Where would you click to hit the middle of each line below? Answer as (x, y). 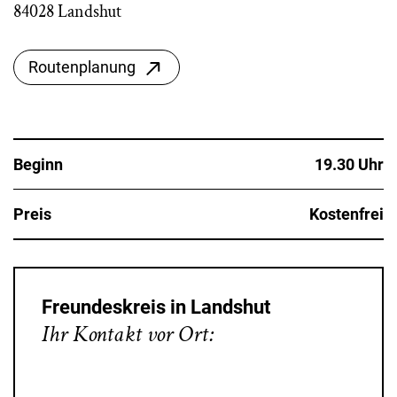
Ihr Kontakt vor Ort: (128, 334)
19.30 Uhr (349, 164)
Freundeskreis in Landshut (156, 307)
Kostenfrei (346, 214)
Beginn (38, 164)
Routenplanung (82, 67)
